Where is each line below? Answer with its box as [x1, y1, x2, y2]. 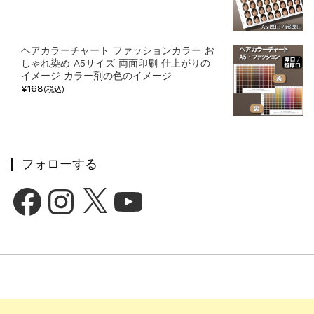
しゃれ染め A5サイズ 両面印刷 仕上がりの [20, 57, 210, 69]
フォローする [21, 150, 97, 178]
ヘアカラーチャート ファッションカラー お [20, 44, 214, 56]
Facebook [9, 183, 56, 195]
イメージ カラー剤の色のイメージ [20, 69, 172, 81]
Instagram [43, 183, 90, 195]
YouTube [110, 183, 151, 195]
